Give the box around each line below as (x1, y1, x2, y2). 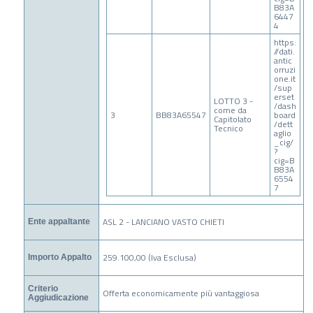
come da (214, 103, 247, 117)
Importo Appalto (27, 252, 92, 262)
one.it (274, 72, 296, 86)
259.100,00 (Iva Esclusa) (102, 250, 196, 264)
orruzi (274, 63, 296, 77)
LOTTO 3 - (214, 94, 254, 108)
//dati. (274, 45, 296, 59)
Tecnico (214, 122, 244, 136)
